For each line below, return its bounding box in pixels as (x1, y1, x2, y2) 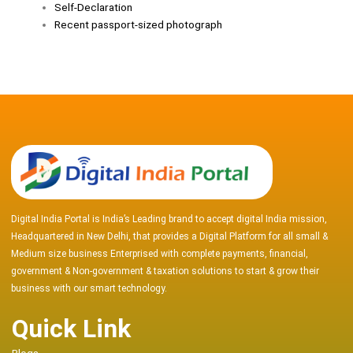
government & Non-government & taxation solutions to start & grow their (11, 266, 319, 277)
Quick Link (12, 314, 131, 344)
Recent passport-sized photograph (54, 17, 223, 31)
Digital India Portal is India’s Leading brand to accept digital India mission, (11, 214, 327, 225)
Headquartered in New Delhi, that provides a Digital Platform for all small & (11, 231, 328, 243)
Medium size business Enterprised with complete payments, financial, (11, 248, 308, 260)
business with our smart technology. (11, 283, 167, 295)
